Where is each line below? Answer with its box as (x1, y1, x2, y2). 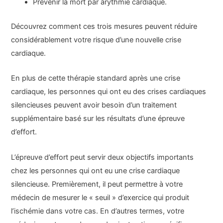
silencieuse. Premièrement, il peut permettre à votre (11, 179, 183, 189)
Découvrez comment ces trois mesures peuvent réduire (11, 21, 198, 31)
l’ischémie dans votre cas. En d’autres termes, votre (11, 206, 185, 216)
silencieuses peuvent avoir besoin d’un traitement (11, 101, 177, 110)
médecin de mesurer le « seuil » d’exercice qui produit (11, 193, 190, 202)
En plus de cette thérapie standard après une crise (11, 74, 181, 83)
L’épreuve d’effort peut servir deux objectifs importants (11, 152, 194, 162)
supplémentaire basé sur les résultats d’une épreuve (11, 114, 185, 123)
